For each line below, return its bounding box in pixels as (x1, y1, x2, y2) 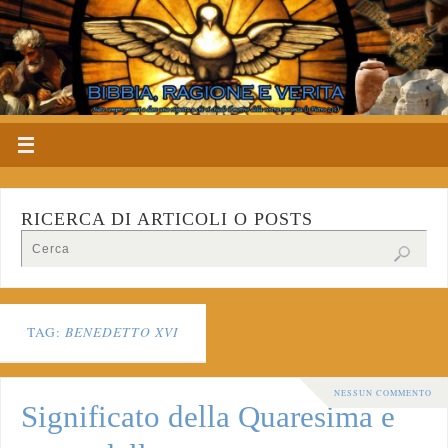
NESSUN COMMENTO (334, 386, 432, 398)
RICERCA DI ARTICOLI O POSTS (21, 209, 314, 230)
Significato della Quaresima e (21, 400, 396, 435)
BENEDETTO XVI (65, 323, 179, 342)
